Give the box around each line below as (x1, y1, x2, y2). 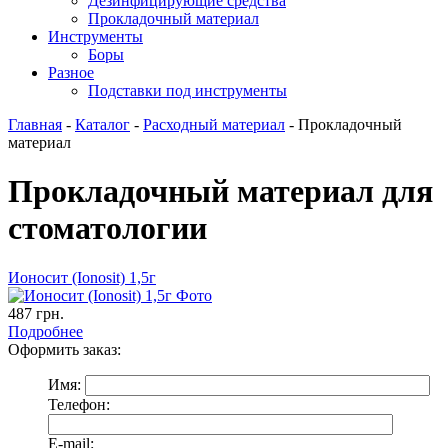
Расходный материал (143, 116, 285, 133)
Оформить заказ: (8, 340, 121, 358)
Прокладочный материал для (8, 173, 433, 210)
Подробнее (8, 322, 83, 340)
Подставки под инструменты (88, 82, 287, 99)
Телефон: (48, 395, 110, 413)
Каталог (75, 116, 130, 133)
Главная (8, 116, 62, 133)
